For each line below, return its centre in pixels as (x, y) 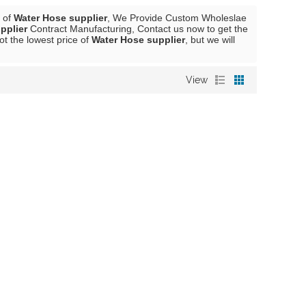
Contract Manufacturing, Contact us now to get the (138, 29)
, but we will (210, 40)
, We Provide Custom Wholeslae (177, 18)
